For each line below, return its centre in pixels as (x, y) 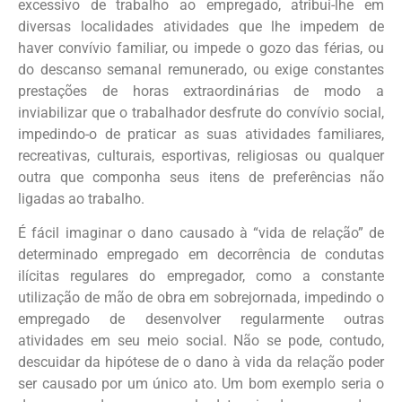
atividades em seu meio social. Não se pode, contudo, (201, 340)
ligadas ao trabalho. (81, 198)
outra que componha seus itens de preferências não (201, 177)
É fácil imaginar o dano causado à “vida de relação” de (201, 232)
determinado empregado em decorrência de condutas (201, 254)
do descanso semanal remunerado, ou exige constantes (201, 69)
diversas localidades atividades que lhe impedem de (201, 26)
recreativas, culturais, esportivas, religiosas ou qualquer (201, 155)
